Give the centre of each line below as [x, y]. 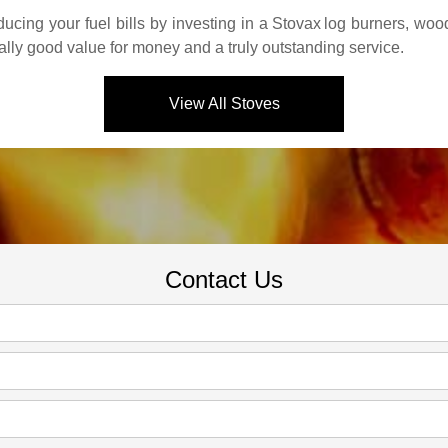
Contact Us [224, 279]
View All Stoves [224, 103]
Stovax [296, 23]
